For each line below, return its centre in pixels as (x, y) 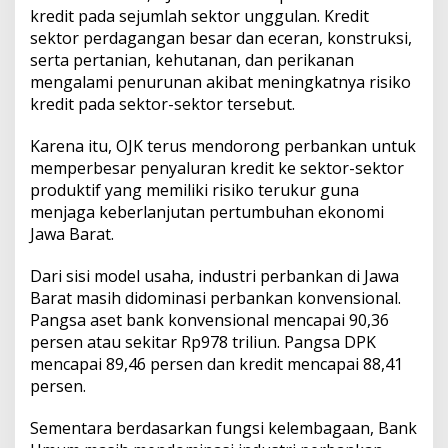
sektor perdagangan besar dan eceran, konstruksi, (221, 38)
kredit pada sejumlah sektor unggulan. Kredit (199, 16)
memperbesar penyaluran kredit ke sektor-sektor (217, 168)
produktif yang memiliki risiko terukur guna (194, 190)
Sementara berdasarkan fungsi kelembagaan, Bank (223, 428)
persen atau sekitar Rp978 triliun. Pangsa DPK (203, 342)
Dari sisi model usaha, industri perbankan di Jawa (214, 276)
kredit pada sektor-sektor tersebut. (162, 104)
